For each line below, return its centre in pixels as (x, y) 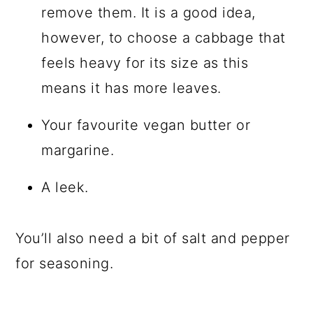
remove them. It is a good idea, (148, 12)
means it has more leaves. (131, 88)
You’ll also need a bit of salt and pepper (153, 238)
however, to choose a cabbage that (163, 37)
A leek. (65, 187)
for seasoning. (65, 263)
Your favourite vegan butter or (146, 125)
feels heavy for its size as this (145, 63)
